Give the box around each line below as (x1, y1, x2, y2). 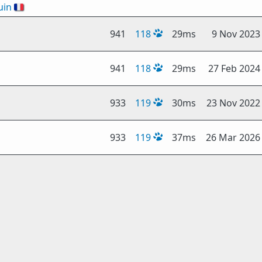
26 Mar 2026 (206, 131, 260, 144)
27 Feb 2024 (208, 62, 260, 75)
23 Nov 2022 (206, 96, 260, 109)
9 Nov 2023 (212, 27, 260, 40)
